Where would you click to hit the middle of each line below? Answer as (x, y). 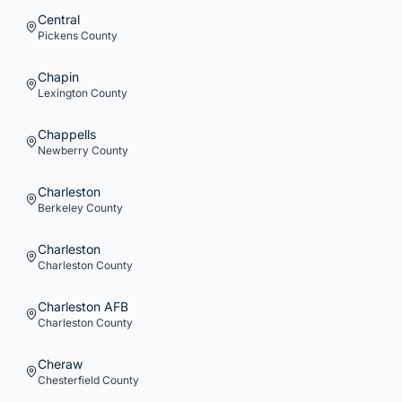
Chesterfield (69, 380)
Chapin (58, 77)
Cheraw (60, 364)
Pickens (58, 35)
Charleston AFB (83, 306)
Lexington (63, 93)
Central (59, 19)
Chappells (67, 134)
